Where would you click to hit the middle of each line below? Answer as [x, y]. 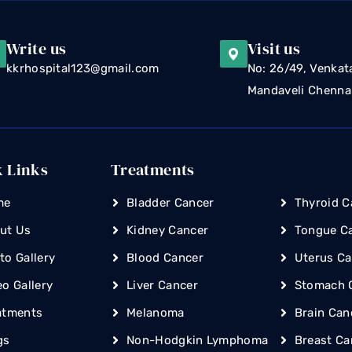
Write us [36, 49]
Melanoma [156, 313]
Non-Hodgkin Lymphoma [198, 341]
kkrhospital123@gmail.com [82, 69]
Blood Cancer [165, 258]
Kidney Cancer [168, 231]
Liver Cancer [162, 286]
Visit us [274, 49]
